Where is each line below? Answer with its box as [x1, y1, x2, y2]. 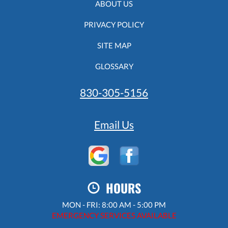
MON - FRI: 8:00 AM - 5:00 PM [62, 199, 166, 209]
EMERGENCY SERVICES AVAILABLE [51, 210, 177, 220]
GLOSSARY [95, 61, 133, 71]
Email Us [94, 118, 134, 131]
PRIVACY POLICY [84, 19, 144, 29]
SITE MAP [97, 40, 131, 50]
